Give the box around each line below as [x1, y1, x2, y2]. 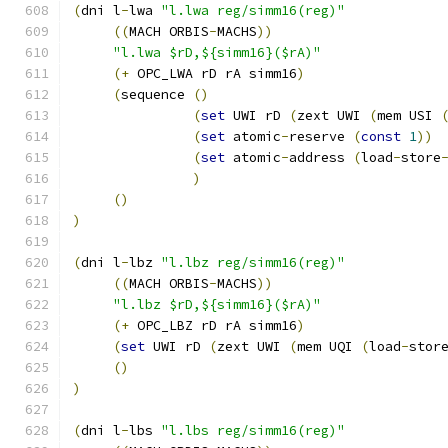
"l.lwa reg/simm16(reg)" [161, 2, 345, 19]
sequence [121, 86, 193, 103]
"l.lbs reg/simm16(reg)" [161, 422, 345, 439]
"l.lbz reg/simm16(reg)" [161, 254, 345, 271]
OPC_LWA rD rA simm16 [129, 65, 297, 82]
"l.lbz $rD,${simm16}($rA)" [113, 296, 321, 313]
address [289, 149, 353, 166]
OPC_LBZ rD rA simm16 [129, 317, 297, 334]
